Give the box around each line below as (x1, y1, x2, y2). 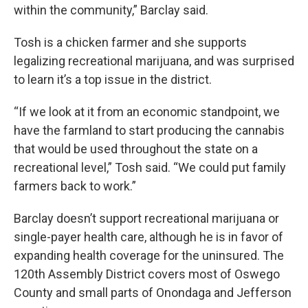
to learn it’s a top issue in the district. (14, 72, 212, 87)
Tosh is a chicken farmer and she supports (14, 35, 247, 50)
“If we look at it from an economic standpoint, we (14, 104, 280, 120)
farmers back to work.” (14, 179, 136, 194)
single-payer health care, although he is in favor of (14, 230, 283, 245)
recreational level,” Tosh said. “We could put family (14, 160, 286, 175)
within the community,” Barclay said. (14, 3, 211, 18)
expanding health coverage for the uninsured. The (14, 248, 284, 263)
